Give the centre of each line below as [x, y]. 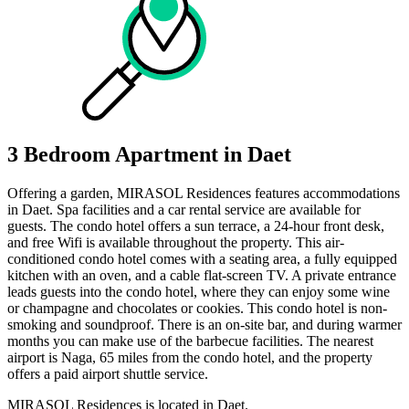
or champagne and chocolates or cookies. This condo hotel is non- [197, 308]
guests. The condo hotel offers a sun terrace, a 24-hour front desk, [196, 225]
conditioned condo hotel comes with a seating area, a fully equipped [202, 258]
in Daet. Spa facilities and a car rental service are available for [184, 209]
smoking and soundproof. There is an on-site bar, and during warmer [204, 324]
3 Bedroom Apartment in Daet [149, 154]
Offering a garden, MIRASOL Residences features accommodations [204, 193]
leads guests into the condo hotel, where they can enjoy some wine [199, 291]
